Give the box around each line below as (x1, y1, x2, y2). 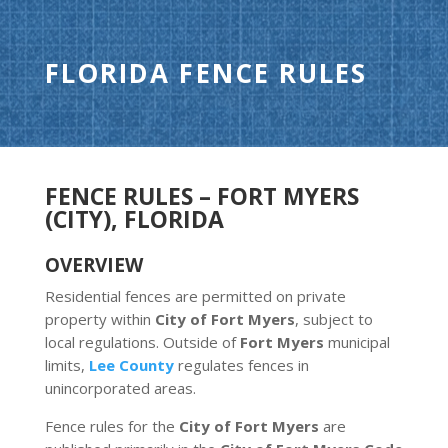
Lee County (88, 355, 174, 375)
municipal (323, 332, 390, 352)
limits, (44, 355, 89, 375)
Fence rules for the (44, 416, 179, 436)
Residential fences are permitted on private (44, 286, 346, 306)
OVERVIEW (44, 252, 143, 278)
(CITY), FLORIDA (44, 203, 224, 235)
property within (44, 309, 155, 329)
